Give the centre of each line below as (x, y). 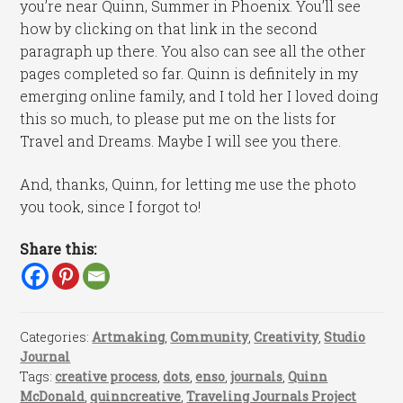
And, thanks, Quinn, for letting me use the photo (188, 184)
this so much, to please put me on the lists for (179, 118)
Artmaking (129, 336)
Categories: (56, 336)
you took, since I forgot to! (111, 206)
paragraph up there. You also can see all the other (193, 50)
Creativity (287, 336)
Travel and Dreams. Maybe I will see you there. (181, 140)
